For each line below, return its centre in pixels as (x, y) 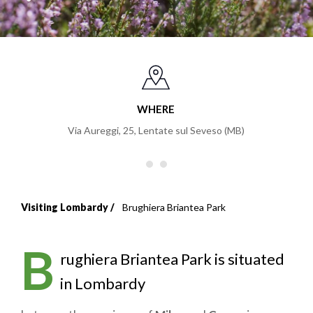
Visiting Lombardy (65, 207)
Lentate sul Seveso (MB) (191, 130)
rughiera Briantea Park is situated (172, 259)
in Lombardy (102, 283)
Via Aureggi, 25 (101, 130)
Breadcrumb (95, 223)
